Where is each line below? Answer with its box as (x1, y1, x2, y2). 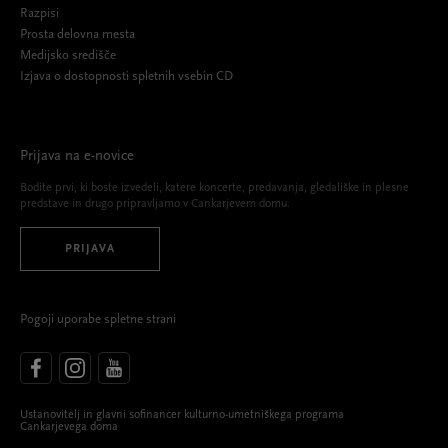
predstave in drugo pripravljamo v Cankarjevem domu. (20, 198, 290, 211)
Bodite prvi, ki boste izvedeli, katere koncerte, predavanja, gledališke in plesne (20, 182, 409, 195)
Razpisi (20, 7, 59, 21)
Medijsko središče (20, 49, 116, 63)
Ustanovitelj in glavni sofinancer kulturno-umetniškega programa (20, 409, 344, 422)
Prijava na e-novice (20, 149, 134, 165)
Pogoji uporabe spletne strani (20, 313, 176, 327)
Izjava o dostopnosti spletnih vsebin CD (20, 70, 233, 84)
